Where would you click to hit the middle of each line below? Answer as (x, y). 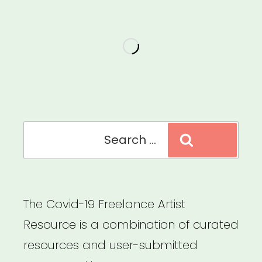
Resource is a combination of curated (131, 225)
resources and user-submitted (111, 245)
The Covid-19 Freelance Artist (104, 204)
